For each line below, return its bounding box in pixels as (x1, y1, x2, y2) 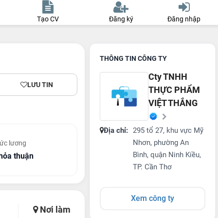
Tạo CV (37, 15, 59, 23)
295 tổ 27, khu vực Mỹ (133, 126, 204, 135)
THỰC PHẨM (148, 85, 200, 95)
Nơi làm (38, 204, 71, 215)
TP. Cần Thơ (133, 163, 172, 171)
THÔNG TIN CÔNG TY (100, 54, 167, 62)
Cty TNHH (148, 72, 188, 82)
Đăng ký (109, 15, 133, 23)
